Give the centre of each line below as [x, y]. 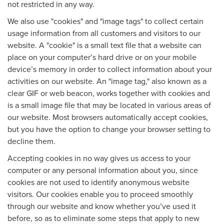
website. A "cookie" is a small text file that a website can [104, 45]
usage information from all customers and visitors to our [104, 33]
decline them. [31, 141]
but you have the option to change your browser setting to [109, 129]
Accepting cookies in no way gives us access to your [99, 158]
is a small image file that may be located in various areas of [109, 105]
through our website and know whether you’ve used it [102, 206]
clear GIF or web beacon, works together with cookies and [109, 93]
